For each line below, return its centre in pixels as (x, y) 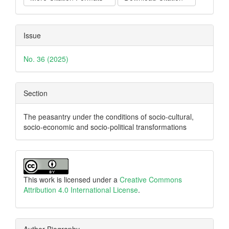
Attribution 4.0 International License (81, 190)
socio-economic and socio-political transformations (105, 127)
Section (36, 93)
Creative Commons (151, 179)
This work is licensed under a (72, 179)
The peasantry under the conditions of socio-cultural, (109, 117)
